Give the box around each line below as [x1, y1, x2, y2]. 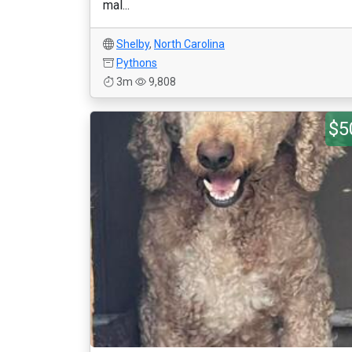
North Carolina [154, 38, 225, 50]
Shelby [116, 38, 149, 50]
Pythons [116, 57, 157, 69]
